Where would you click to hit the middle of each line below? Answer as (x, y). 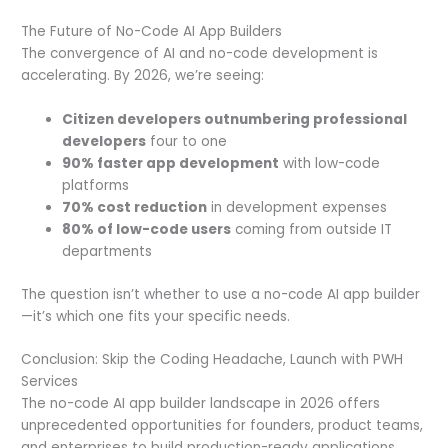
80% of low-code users (147, 229)
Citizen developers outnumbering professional (235, 119)
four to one (187, 141)
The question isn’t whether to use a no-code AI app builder (221, 294)
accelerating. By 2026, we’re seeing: (143, 76)
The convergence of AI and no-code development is (200, 54)
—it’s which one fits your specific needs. (156, 316)
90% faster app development (171, 163)
